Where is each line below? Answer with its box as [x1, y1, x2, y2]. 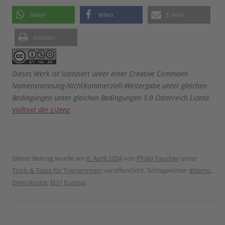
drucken [33, 34, 55, 42]
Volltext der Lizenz [12, 105, 70, 115]
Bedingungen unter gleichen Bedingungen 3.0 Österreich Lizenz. [12, 93, 211, 103]
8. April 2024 [86, 154, 122, 163]
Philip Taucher [137, 154, 179, 163]
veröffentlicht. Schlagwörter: [102, 166, 189, 175]
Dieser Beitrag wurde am [12, 154, 86, 163]
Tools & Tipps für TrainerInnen [12, 166, 102, 175]
